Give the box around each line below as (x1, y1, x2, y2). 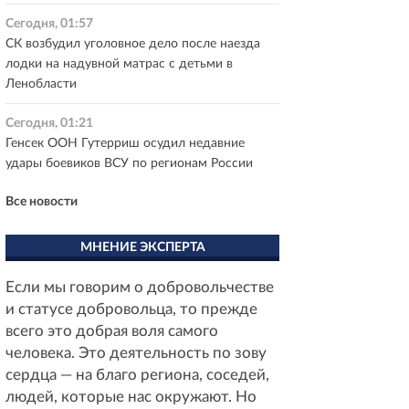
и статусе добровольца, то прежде (5, 301, 257, 317)
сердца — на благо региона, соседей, (5, 367, 269, 383)
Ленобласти (5, 78, 77, 90)
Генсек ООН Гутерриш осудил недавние (5, 137, 245, 150)
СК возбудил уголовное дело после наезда (5, 37, 260, 50)
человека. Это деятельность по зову (5, 345, 267, 361)
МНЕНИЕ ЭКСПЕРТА (79, 241, 205, 254)
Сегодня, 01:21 (5, 117, 93, 130)
